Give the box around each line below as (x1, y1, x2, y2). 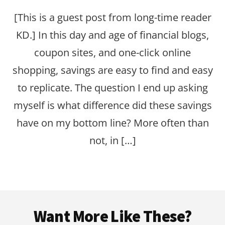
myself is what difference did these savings (13, 98, 212, 112)
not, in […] (89, 133, 136, 147)
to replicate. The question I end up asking (17, 80, 208, 94)
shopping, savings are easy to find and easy (12, 63, 213, 77)
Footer (11, 188, 56, 208)
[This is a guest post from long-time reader (14, 10, 211, 24)
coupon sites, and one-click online (34, 45, 191, 59)
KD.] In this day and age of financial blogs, (16, 28, 209, 42)
